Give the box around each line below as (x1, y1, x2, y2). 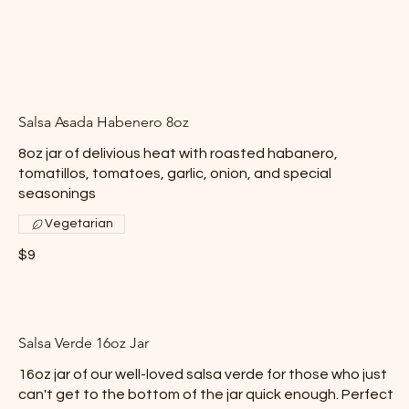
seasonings (18, 186, 96, 201)
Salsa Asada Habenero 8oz (18, 113, 189, 131)
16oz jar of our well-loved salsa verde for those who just (18, 367, 387, 382)
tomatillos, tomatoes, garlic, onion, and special (18, 166, 331, 181)
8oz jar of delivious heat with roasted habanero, (18, 146, 338, 161)
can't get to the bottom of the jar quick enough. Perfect (18, 387, 393, 402)
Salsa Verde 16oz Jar (18, 334, 149, 351)
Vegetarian (45, 217, 113, 230)
